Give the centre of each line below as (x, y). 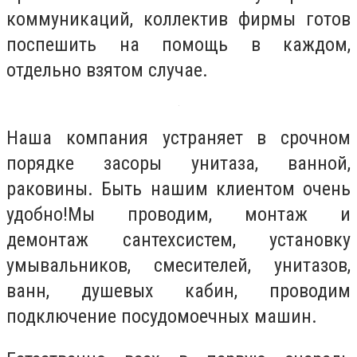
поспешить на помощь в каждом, (178, 44)
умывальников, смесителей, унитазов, (178, 266)
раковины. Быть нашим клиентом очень (178, 189)
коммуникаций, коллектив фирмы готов (178, 19)
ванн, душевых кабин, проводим (178, 291)
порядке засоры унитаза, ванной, (178, 164)
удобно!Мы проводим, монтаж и (178, 215)
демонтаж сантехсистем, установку (178, 240)
